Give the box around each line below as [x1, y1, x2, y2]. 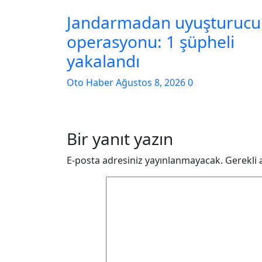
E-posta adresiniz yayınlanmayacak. [67, 154, 223, 167]
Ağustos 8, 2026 [116, 76, 188, 89]
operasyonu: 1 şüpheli [67, 30, 235, 53]
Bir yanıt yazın [67, 127, 173, 150]
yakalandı [67, 50, 140, 72]
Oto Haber [67, 76, 116, 89]
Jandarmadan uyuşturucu [67, 11, 261, 33]
